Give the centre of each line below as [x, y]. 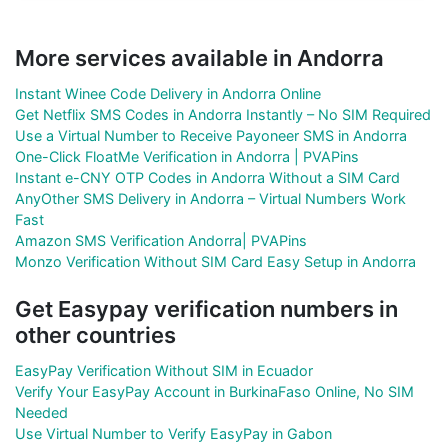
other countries [95, 334]
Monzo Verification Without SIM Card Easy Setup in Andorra [215, 261]
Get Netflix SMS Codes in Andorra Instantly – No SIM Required [223, 114]
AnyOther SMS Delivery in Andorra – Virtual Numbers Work [210, 198]
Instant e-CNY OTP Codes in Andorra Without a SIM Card [207, 177]
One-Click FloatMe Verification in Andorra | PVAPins [187, 156]
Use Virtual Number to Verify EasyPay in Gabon [173, 433]
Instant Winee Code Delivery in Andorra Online [168, 93]
